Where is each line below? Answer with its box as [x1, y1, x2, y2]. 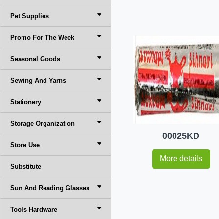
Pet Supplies [10, 12, 49, 20]
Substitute [10, 163, 41, 170]
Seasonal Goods [10, 55, 60, 63]
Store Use [10, 141, 40, 149]
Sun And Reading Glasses [10, 184, 89, 192]
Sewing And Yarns [10, 77, 66, 84]
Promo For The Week [10, 34, 74, 41]
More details [159, 154, 202, 163]
